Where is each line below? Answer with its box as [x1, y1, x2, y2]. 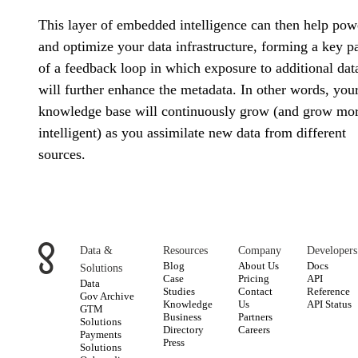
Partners [238, 312, 272, 324]
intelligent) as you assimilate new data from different [38, 125, 346, 141]
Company [238, 245, 281, 257]
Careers [238, 324, 270, 336]
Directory [163, 324, 204, 336]
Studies [163, 286, 195, 298]
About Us [238, 261, 279, 272]
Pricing [238, 273, 269, 285]
